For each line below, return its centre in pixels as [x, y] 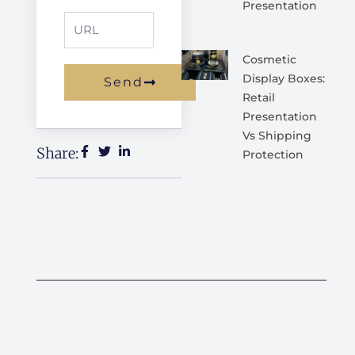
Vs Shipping [277, 135]
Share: [57, 153]
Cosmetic [269, 59]
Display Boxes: [283, 78]
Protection [273, 154]
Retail [258, 97]
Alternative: [95, 110]
